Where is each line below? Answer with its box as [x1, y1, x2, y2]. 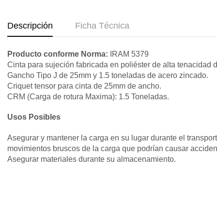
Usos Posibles [7, 113, 61, 122]
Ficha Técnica [75, 21, 129, 31]
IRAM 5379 [108, 50, 149, 59]
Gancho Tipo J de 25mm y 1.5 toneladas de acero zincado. [7, 71, 208, 80]
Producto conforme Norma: [7, 50, 108, 59]
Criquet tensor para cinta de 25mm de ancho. [7, 82, 161, 91]
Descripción [7, 21, 53, 31]
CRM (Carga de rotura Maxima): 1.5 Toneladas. [7, 93, 169, 101]
